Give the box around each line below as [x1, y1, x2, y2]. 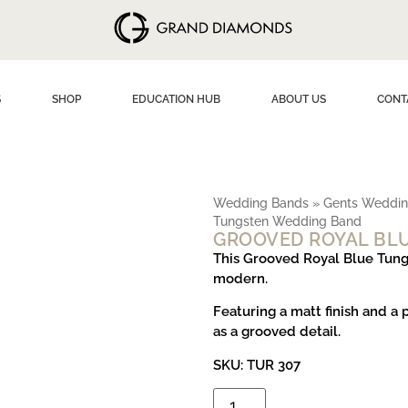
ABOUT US [270, 93, 326, 106]
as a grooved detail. [213, 323, 341, 341]
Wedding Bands [213, 196, 309, 210]
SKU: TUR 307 [213, 356, 301, 373]
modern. [213, 270, 268, 287]
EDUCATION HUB [131, 93, 220, 106]
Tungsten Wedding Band [213, 214, 362, 229]
